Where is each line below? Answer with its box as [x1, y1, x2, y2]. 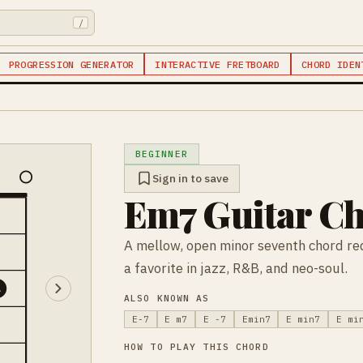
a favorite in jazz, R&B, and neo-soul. [124, 258, 348, 277]
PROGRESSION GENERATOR [8, 58, 135, 70]
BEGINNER [135, 147, 188, 160]
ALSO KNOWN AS [124, 292, 210, 304]
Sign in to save [152, 171, 228, 186]
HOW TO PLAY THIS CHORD [124, 340, 269, 352]
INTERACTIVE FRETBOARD [155, 58, 280, 70]
